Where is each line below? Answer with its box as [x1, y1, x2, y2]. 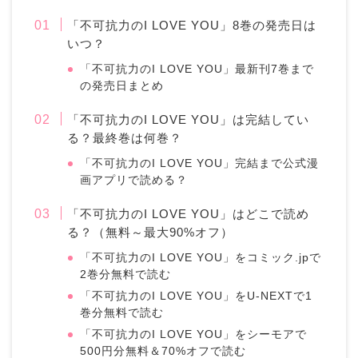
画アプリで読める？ [80, 173, 189, 186]
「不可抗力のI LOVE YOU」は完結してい [67, 112, 310, 126]
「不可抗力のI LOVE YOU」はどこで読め [67, 206, 310, 221]
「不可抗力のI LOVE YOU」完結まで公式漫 [80, 157, 320, 169]
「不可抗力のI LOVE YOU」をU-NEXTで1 [80, 289, 313, 302]
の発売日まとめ [80, 79, 165, 92]
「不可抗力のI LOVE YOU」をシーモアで [80, 328, 308, 340]
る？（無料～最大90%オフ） [67, 225, 234, 239]
